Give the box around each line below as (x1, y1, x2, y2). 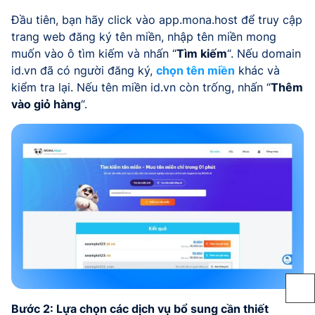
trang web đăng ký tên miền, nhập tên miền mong (11, 30, 276, 44)
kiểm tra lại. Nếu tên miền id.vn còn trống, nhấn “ (11, 80, 271, 95)
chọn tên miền (156, 63, 235, 78)
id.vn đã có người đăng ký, (11, 63, 156, 78)
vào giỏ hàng (11, 97, 81, 112)
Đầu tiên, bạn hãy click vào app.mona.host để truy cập (11, 13, 302, 27)
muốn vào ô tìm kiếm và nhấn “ (11, 46, 176, 61)
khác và (235, 63, 280, 78)
